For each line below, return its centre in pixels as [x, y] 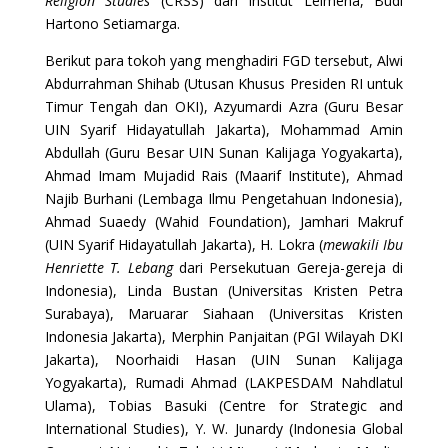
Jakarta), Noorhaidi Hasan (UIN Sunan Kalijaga [224, 359]
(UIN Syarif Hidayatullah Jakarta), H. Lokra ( [183, 244]
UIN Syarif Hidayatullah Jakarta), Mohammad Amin [224, 129]
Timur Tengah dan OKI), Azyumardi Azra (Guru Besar [224, 106]
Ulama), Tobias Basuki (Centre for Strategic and [224, 405]
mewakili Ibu [363, 244]
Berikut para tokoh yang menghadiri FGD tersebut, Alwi [224, 60]
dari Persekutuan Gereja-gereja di [288, 267]
